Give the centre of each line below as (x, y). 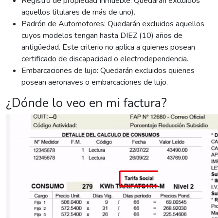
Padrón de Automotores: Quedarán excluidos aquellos (113, 24)
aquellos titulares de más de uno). (78, 12)
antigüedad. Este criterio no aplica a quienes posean (108, 47)
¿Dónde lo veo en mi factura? (86, 103)
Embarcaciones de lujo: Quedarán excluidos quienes (108, 70)
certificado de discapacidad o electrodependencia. (105, 59)
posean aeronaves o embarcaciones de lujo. (95, 82)
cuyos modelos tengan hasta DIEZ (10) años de (102, 35)
